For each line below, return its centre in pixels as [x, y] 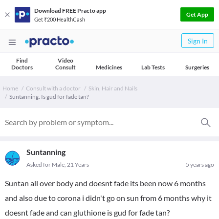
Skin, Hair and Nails [113, 88]
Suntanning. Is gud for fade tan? [49, 97]
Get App [197, 14]
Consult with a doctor [53, 88]
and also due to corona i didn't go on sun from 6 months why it [108, 198]
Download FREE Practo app [70, 10]
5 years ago [200, 164]
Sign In [198, 41]
